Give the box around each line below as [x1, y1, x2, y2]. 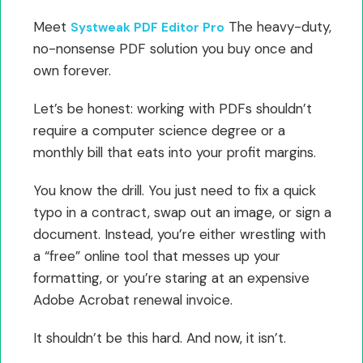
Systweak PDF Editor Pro [70, 19, 224, 36]
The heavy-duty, [224, 17, 331, 36]
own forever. [33, 61, 111, 79]
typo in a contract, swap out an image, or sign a [33, 203, 331, 221]
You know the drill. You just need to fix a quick [33, 181, 316, 199]
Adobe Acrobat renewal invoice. [33, 290, 233, 309]
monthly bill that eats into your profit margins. [33, 143, 316, 161]
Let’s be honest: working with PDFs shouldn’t [33, 99, 312, 117]
